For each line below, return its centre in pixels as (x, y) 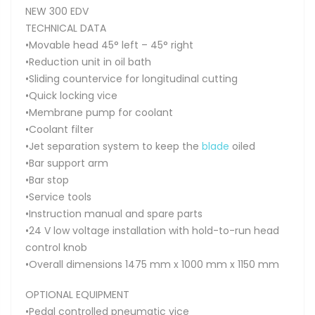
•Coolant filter (59, 130)
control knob (56, 248)
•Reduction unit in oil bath (88, 62)
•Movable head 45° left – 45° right (109, 45)
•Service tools (58, 197)
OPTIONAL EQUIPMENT (77, 294)
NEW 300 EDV (57, 12)
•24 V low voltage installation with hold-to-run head (152, 231)
